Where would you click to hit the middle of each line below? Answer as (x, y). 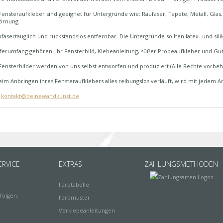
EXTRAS (70, 164)
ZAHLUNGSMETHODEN (181, 164)
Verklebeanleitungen (87, 211)
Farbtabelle (74, 185)
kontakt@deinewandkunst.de (40, 96)
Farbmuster (74, 198)
